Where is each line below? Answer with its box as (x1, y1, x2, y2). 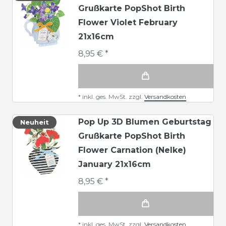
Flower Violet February (78, 17, 178, 27)
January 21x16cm (78, 159, 151, 169)
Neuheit (20, 118, 49, 126)
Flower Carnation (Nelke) (78, 145, 186, 155)
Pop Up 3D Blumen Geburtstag (78, 117, 211, 127)
